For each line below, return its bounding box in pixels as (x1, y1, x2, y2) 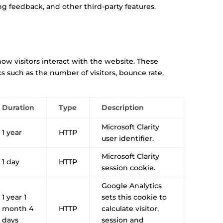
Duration (2, 103, 35, 112)
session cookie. (102, 163, 156, 172)
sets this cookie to (102, 192, 167, 202)
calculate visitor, (102, 204, 159, 213)
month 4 (2, 204, 34, 213)
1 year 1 (2, 192, 27, 202)
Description (102, 103, 144, 112)
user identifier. (102, 133, 154, 143)
